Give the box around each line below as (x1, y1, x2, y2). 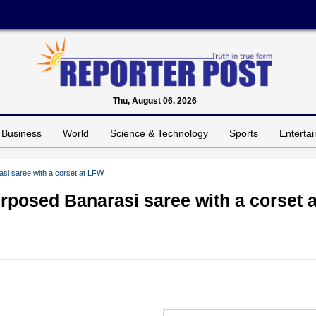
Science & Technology (110, 127, 208, 139)
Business (1, 127, 42, 139)
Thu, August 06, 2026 (112, 95, 197, 106)
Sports (229, 127, 258, 139)
